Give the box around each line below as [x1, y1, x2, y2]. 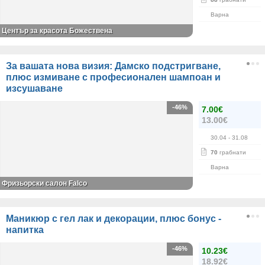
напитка [6, 225, 44, 235]
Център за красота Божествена [2, 27, 112, 35]
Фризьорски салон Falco [2, 179, 87, 188]
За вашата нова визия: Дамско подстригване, [6, 61, 221, 71]
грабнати [218, 149, 246, 156]
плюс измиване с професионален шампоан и [6, 72, 221, 82]
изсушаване [6, 83, 63, 93]
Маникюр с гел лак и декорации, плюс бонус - [6, 214, 221, 224]
